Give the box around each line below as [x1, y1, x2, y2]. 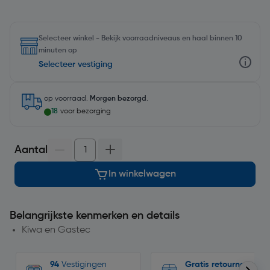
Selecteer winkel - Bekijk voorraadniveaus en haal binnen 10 [39, 35, 242, 42]
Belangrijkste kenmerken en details [10, 210, 180, 221]
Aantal [14, 145, 48, 155]
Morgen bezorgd [90, 95, 146, 102]
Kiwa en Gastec [22, 225, 90, 235]
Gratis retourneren [185, 260, 257, 269]
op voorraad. [44, 95, 90, 102]
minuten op [39, 47, 77, 54]
